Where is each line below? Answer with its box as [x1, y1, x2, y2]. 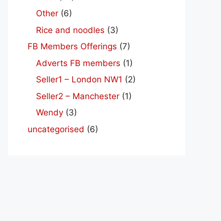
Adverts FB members [36, 58, 120, 68]
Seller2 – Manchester [36, 91, 119, 101]
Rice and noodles [36, 25, 105, 35]
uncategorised [28, 124, 84, 134]
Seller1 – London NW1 [36, 74, 122, 85]
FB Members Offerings [28, 41, 117, 52]
